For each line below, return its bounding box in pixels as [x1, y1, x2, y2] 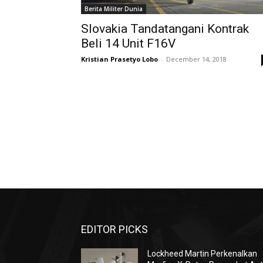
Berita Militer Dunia [85, 5, 143, 13]
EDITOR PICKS [81, 223, 148, 235]
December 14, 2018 [166, 55, 227, 63]
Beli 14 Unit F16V [81, 36, 176, 50]
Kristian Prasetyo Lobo [81, 55, 158, 63]
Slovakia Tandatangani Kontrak [81, 22, 249, 36]
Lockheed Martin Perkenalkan [147, 249, 258, 258]
